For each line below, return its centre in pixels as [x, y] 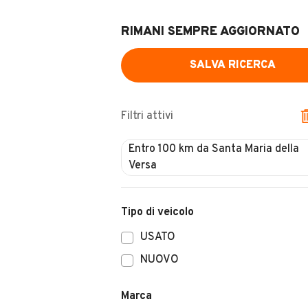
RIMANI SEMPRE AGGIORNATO [210, 32]
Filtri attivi [147, 116]
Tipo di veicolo [157, 212]
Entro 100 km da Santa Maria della [214, 149]
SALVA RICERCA [232, 65]
